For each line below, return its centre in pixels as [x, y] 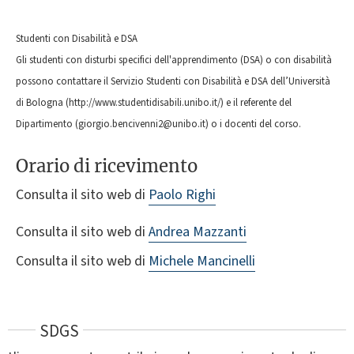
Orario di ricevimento [107, 166]
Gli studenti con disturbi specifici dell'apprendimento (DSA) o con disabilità [174, 60]
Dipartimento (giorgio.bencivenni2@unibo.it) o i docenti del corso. [158, 124]
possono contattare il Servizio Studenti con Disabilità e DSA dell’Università [173, 82]
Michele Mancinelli [202, 261]
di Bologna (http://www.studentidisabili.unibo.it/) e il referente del [154, 103]
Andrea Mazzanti [198, 232]
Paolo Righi [182, 194]
